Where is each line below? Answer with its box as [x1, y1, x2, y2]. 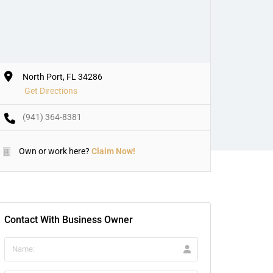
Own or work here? [17, 146, 90, 156]
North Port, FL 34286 [23, 71, 102, 82]
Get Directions [24, 85, 77, 96]
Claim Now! [91, 146, 135, 156]
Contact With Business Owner [4, 213, 133, 225]
